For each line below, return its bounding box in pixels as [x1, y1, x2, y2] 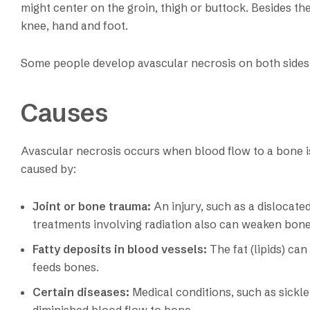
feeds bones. [33, 260, 99, 275]
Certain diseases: [33, 285, 129, 300]
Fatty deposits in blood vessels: [33, 242, 207, 257]
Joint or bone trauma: [33, 199, 151, 214]
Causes [21, 97, 108, 128]
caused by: [21, 162, 76, 176]
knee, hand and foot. [21, 18, 128, 33]
